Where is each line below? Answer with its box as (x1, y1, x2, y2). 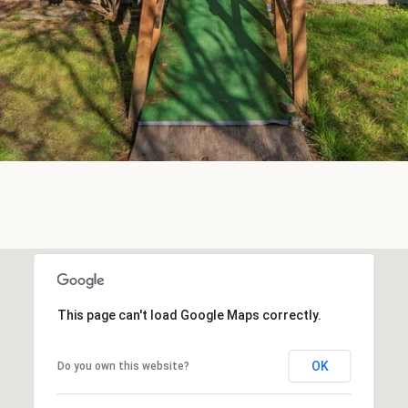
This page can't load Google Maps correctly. (56, 307, 321, 322)
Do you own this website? (56, 359, 189, 372)
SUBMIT (240, 19, 284, 35)
